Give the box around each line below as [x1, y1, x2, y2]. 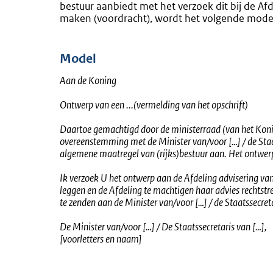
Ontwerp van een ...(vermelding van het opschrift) [60, 98, 248, 112]
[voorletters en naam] [60, 232, 142, 246]
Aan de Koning [60, 74, 116, 87]
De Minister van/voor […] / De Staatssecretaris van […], [60, 220, 267, 233]
